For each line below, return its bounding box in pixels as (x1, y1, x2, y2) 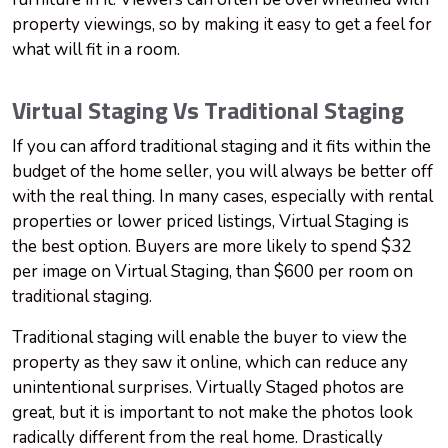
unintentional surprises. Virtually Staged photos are (12, 376, 404, 400)
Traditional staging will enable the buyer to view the (12, 326, 407, 350)
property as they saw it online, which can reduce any (12, 351, 408, 375)
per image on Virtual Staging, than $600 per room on (12, 260, 413, 284)
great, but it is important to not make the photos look (12, 401, 413, 425)
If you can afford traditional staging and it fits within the (12, 135, 431, 159)
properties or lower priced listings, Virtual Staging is (12, 210, 409, 234)
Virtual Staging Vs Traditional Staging (12, 100, 404, 125)
